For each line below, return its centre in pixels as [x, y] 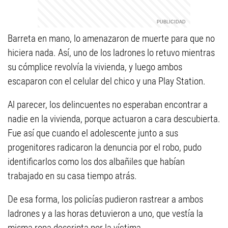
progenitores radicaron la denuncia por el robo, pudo [105, 147]
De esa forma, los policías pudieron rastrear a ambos [105, 199]
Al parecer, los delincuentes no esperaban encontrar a [108, 105]
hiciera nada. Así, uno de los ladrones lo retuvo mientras [111, 53]
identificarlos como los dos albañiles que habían [96, 162]
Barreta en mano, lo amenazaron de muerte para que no [111, 38]
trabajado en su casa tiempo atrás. [72, 176]
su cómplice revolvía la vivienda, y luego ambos [95, 67]
